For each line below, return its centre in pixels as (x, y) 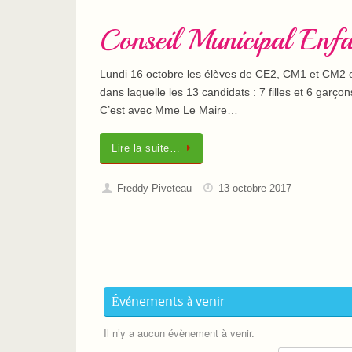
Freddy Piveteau (155, 189)
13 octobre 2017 (255, 189)
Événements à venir (169, 301)
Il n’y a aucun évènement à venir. (179, 333)
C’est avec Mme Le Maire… (169, 110)
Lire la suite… (146, 149)
